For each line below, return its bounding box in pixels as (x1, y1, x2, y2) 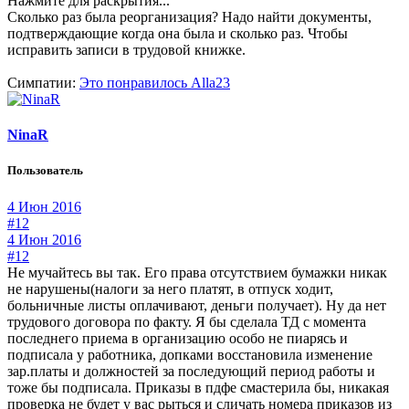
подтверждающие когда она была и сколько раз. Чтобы (7, 26, 348, 42)
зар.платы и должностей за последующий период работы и (7, 362, 375, 379)
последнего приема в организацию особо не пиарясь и (7, 330, 348, 346)
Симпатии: (7, 75, 76, 91)
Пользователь (7, 163, 83, 178)
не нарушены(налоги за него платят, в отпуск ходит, (7, 280, 333, 297)
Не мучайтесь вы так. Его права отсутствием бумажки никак (7, 264, 387, 280)
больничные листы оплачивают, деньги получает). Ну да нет (7, 297, 386, 313)
